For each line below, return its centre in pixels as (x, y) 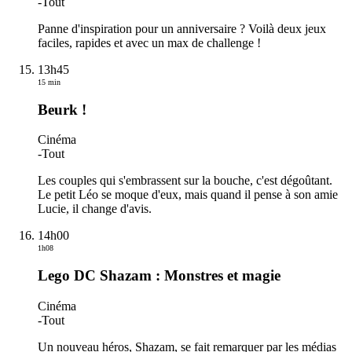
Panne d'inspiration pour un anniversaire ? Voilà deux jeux (182, 28)
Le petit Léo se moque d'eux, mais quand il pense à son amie (188, 195)
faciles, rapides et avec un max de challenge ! (149, 42)
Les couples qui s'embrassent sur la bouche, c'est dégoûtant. (185, 181)
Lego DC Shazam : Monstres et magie (159, 276)
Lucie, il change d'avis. (95, 209)
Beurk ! (62, 109)
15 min (49, 82)
